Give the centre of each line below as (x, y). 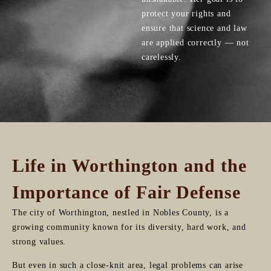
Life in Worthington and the (129, 165)
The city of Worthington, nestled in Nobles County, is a (120, 212)
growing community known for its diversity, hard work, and (129, 227)
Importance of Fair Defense (126, 192)
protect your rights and (186, 13)
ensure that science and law (194, 28)
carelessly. (162, 57)
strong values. (39, 241)
